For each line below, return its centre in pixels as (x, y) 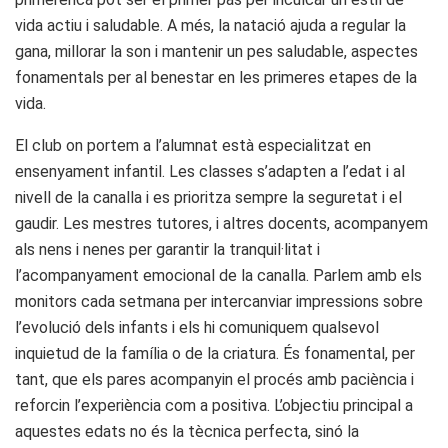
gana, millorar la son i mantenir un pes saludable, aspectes (216, 51)
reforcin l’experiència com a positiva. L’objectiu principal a (214, 405)
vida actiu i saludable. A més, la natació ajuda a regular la (210, 25)
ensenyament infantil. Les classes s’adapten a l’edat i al (210, 171)
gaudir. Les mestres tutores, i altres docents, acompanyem (221, 223)
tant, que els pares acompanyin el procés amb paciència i (214, 379)
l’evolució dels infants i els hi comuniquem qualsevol (197, 327)
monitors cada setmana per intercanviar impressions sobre (219, 301)
